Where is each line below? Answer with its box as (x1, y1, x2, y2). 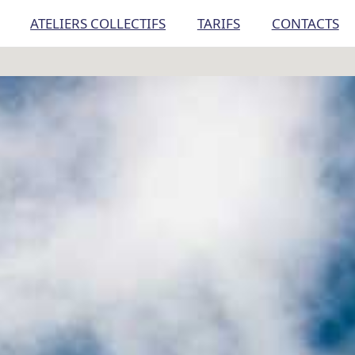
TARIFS (197, 14, 240, 32)
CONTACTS (271, 14, 339, 32)
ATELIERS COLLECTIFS (30, 14, 166, 32)
